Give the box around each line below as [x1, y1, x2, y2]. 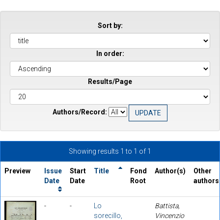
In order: [96, 49, 124, 57]
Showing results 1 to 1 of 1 [69, 147, 151, 155]
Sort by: [97, 21, 123, 29]
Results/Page [88, 77, 132, 85]
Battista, [155, 201, 180, 210]
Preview [4, 166, 30, 175]
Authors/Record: [53, 108, 107, 116]
